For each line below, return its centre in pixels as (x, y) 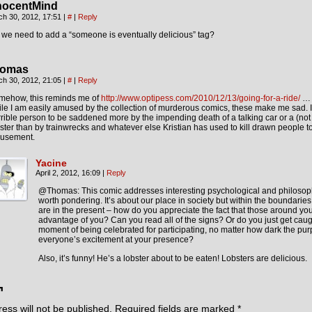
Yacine (51, 163)
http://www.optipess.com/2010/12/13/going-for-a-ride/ (201, 98)
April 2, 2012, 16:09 (69, 173)
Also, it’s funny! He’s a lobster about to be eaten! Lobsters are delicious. (173, 258)
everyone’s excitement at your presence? (116, 240)
